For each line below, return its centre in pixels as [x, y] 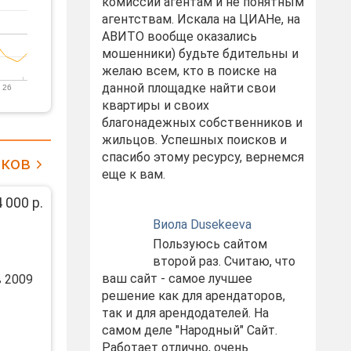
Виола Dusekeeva [202, 224]
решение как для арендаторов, [193, 296]
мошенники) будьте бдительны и [200, 54]
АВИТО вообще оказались [179, 36]
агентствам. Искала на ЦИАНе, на [201, 19]
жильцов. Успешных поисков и [194, 140]
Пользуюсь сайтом [210, 244]
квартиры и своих [155, 105]
